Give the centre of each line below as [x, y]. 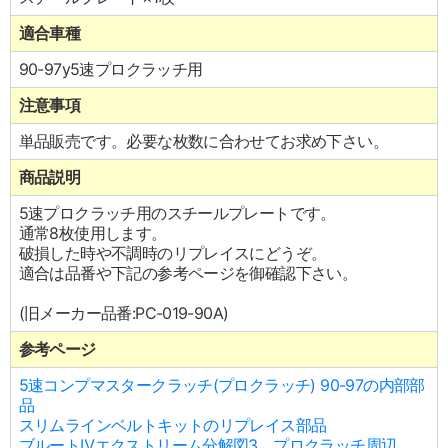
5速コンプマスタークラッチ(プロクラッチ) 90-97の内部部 [221, 385]
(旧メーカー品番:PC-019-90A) [123, 313]
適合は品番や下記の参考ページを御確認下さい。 [188, 273]
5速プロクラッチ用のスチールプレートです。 [177, 213]
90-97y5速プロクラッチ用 [110, 69]
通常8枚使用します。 [92, 233]
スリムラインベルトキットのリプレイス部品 [172, 425]
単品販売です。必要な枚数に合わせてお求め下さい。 [203, 141]
